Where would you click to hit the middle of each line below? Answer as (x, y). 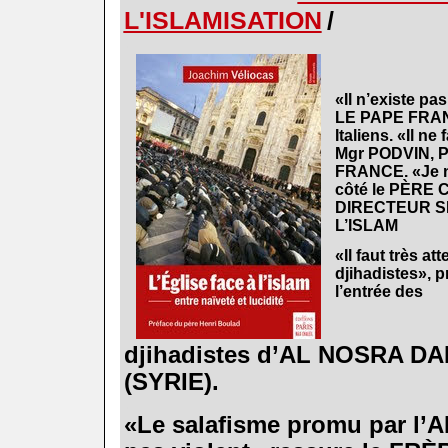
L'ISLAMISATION (222, 19)
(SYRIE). (171, 381)
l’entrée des (378, 291)
